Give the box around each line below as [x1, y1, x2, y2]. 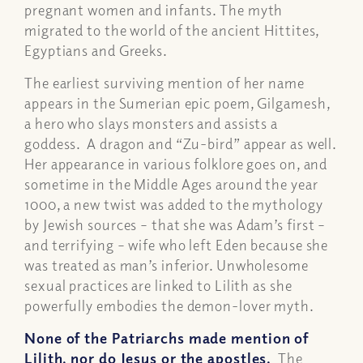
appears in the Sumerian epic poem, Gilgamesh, [24, 94, 331, 112]
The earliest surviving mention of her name [24, 74, 305, 92]
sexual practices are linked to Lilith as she [24, 276, 293, 294]
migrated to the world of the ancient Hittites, [24, 20, 320, 39]
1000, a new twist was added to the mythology [24, 195, 323, 213]
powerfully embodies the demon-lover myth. [24, 297, 314, 314]
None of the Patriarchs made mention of [24, 329, 310, 348]
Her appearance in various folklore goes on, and [24, 155, 328, 173]
